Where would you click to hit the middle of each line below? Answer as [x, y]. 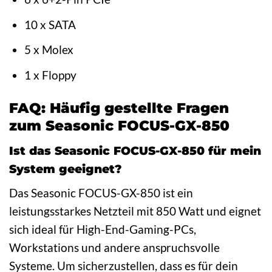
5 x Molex [49, 50]
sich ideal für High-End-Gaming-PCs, [103, 229]
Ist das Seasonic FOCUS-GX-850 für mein [135, 151]
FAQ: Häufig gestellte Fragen [119, 108]
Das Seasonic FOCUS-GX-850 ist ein [101, 192]
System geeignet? [66, 169]
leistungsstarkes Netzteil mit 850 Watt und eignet [135, 211]
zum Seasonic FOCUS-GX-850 [119, 125]
